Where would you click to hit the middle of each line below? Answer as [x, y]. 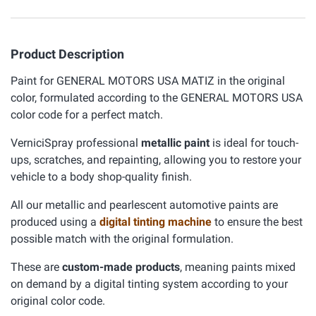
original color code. [58, 301]
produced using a [55, 222]
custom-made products [121, 267]
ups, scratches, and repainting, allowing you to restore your [156, 160]
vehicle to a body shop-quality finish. [101, 177]
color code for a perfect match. [87, 115]
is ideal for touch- [254, 143]
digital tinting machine [157, 222]
